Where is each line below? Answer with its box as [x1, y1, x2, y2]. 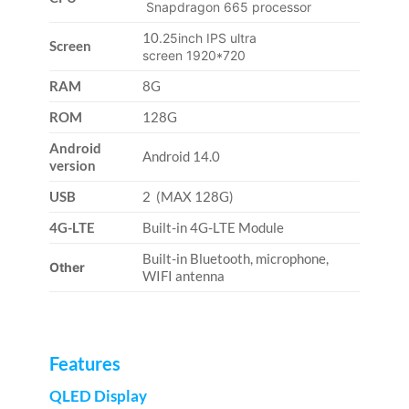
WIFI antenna [142, 267, 225, 285]
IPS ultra [203, 30, 257, 47]
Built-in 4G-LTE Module [142, 219, 285, 236]
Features [48, 352, 121, 375]
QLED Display [48, 386, 147, 406]
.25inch [159, 30, 204, 47]
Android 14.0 [142, 148, 221, 165]
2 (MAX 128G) [142, 188, 235, 205]
